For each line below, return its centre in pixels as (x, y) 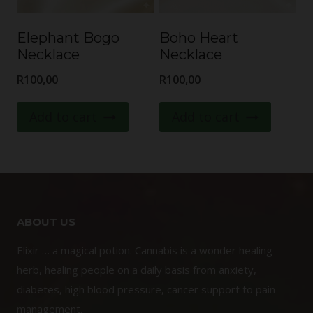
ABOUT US (46, 222)
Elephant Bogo (68, 38)
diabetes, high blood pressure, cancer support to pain (146, 289)
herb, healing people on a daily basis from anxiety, (137, 270)
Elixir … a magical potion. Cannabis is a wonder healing (145, 250)
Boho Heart (199, 38)
